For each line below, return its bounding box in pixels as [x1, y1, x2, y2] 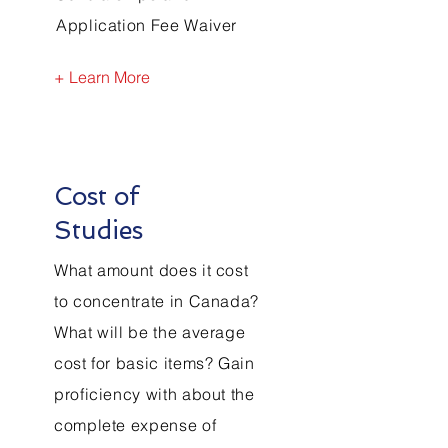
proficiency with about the [54, 384, 255, 404]
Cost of [54, 182, 139, 211]
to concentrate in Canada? [54, 291, 259, 311]
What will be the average [54, 322, 246, 342]
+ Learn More [54, 67, 150, 87]
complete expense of [54, 415, 217, 435]
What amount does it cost [54, 260, 249, 280]
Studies [54, 216, 143, 245]
